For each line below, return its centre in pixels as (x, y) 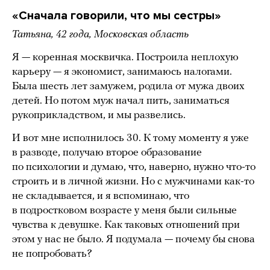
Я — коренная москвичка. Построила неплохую (125, 57)
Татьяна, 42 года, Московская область (100, 34)
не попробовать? (52, 254)
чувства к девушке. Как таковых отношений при (126, 225)
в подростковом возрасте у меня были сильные (124, 210)
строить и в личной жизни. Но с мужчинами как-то (133, 181)
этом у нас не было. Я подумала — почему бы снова (133, 239)
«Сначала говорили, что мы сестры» (117, 15)
